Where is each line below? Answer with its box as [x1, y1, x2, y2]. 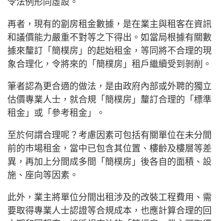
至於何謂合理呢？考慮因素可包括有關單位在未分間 [7, 130, 212, 141]
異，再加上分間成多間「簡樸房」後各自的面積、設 [7, 157, 212, 167]
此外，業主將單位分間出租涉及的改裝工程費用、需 [7, 192, 212, 203]
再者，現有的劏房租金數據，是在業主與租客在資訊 [7, 19, 212, 30]
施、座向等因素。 [7, 170, 78, 181]
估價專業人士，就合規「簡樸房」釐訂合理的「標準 [7, 95, 212, 105]
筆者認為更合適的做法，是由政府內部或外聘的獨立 [7, 81, 212, 92]
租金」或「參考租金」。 [7, 108, 105, 118]
